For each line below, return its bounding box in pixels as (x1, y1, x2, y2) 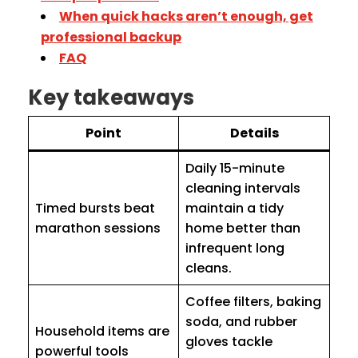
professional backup (41, 28, 181, 47)
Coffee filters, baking (185, 292, 321, 312)
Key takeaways (28, 83, 194, 113)
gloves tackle (185, 332, 272, 352)
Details (229, 124, 279, 143)
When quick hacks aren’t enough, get (59, 7, 313, 26)
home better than (185, 219, 300, 238)
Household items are (35, 322, 169, 341)
